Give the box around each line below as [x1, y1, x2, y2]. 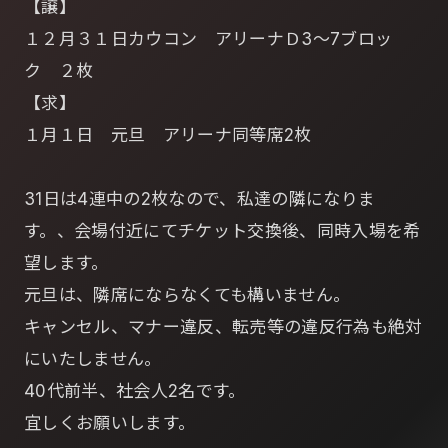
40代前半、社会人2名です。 [24, 381, 246, 401]
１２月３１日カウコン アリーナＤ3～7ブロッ [24, 29, 393, 49]
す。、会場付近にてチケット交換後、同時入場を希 [24, 221, 421, 241]
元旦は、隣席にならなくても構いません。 [24, 285, 351, 305]
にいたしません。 [24, 349, 162, 369]
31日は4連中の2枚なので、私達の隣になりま [24, 189, 376, 209]
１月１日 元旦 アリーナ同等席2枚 [24, 125, 312, 145]
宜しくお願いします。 [24, 413, 196, 433]
